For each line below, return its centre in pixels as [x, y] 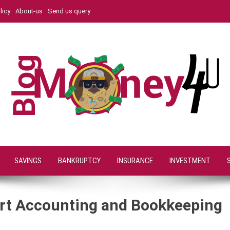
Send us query [69, 11]
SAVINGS [28, 161]
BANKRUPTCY [79, 161]
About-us [29, 11]
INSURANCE [135, 161]
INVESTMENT [190, 161]
